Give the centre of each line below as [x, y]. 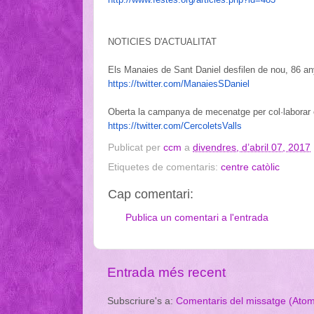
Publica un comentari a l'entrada [197, 217]
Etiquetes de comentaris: [164, 168]
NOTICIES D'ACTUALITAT [164, 41]
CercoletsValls [213, 125]
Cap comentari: [151, 194]
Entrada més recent [166, 273]
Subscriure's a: [142, 301]
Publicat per [136, 148]
